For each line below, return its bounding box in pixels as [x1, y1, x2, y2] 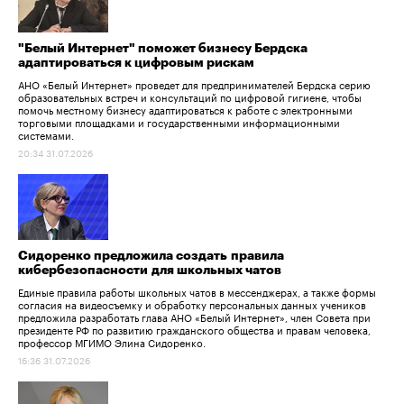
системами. [18, 126, 74, 142]
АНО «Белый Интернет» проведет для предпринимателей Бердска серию [18, 76, 371, 92]
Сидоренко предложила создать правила [18, 249, 284, 262]
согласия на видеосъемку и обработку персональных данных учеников [18, 295, 366, 312]
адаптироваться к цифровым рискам [18, 57, 254, 69]
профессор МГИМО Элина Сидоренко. [18, 333, 206, 350]
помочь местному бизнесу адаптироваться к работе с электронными [18, 101, 353, 117]
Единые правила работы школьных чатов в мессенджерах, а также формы [18, 282, 376, 299]
